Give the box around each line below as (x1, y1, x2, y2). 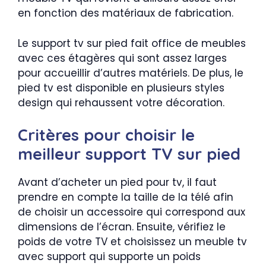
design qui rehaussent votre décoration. (18, 95, 224, 110)
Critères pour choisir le (18, 125, 195, 145)
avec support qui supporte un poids (18, 249, 201, 264)
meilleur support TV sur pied (18, 144, 240, 164)
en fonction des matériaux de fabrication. (18, 6, 233, 20)
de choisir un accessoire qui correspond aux (18, 205, 245, 219)
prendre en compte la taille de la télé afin (18, 190, 233, 204)
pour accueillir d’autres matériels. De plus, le (18, 65, 243, 80)
